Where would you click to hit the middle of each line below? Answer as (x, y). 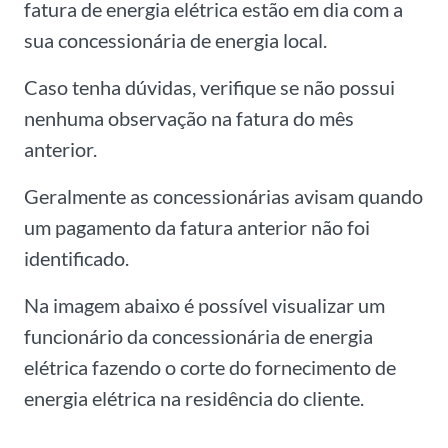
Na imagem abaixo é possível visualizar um (204, 305)
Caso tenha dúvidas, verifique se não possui (209, 87)
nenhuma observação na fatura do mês (189, 118)
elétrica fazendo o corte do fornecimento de (210, 367)
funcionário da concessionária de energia (198, 336)
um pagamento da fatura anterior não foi (197, 227)
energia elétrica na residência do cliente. (194, 398)
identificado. (76, 258)
